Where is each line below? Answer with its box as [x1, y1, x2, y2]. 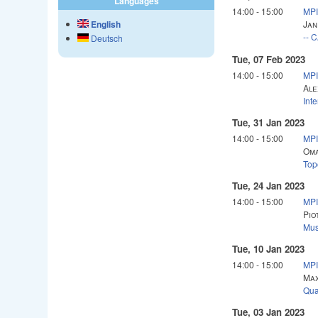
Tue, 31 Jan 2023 [232, 115, 305, 129]
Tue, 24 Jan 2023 [232, 178, 305, 192]
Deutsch [89, 32, 124, 45]
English [89, 18, 121, 31]
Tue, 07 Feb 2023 [232, 52, 306, 66]
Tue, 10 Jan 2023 [232, 242, 305, 256]
